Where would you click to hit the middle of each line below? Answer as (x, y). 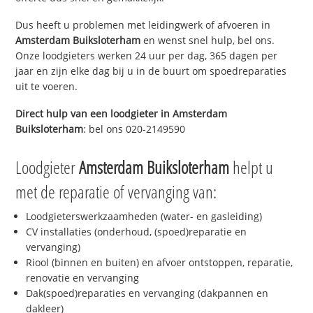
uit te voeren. (47, 86)
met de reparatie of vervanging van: (116, 192)
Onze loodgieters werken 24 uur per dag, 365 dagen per (147, 55)
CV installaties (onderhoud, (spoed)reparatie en (137, 232)
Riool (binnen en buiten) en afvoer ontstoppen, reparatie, (160, 263)
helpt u (252, 167)
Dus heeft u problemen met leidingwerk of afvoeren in (143, 24)
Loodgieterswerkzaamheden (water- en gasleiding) (144, 217)
